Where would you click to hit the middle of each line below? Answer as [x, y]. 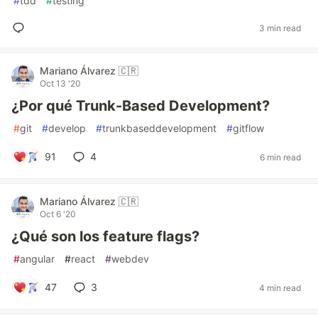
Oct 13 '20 [60, 83]
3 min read [280, 28]
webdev [130, 259]
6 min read [280, 157]
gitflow [248, 128]
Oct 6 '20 [58, 214]
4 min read [280, 287]
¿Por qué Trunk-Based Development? [141, 106]
